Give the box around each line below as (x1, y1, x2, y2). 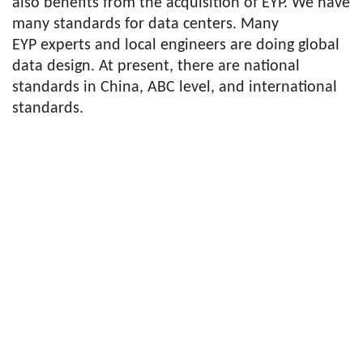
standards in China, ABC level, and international (12, 79, 337, 96)
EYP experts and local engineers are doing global (12, 37, 340, 53)
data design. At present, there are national (12, 58, 300, 75)
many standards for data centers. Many (12, 16, 279, 32)
